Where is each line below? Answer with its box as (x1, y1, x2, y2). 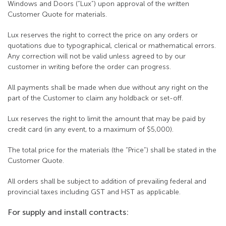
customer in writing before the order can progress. (8, 63, 171, 71)
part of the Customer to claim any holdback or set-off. (8, 94, 183, 102)
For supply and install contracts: (8, 207, 129, 217)
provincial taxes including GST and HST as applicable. (8, 188, 181, 196)
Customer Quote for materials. (8, 10, 107, 19)
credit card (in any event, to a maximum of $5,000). (8, 125, 174, 134)
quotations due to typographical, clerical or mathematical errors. (8, 41, 216, 50)
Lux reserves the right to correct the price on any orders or (8, 31, 198, 39)
